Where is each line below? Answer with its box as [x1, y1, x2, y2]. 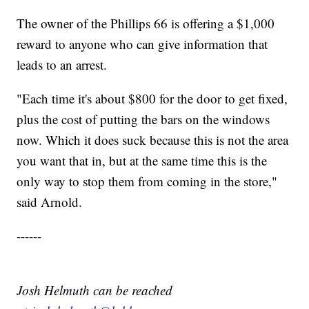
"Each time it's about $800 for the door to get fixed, [17, 90, 288, 108]
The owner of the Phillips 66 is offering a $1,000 [17, 14, 275, 32]
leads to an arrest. [17, 56, 108, 74]
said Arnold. [17, 193, 87, 211]
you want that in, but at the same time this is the [17, 152, 268, 170]
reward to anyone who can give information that [17, 35, 268, 53]
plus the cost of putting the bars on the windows [17, 110, 270, 128]
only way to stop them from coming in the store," [17, 172, 278, 190]
